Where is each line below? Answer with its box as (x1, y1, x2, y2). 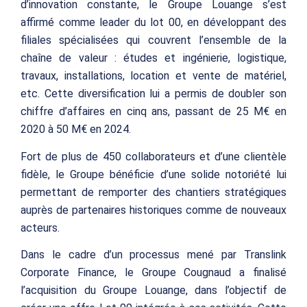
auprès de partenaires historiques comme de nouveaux (21, 203, 286, 217)
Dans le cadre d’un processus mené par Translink (21, 248, 286, 262)
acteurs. (21, 221, 60, 234)
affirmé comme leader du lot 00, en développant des (21, 16, 286, 29)
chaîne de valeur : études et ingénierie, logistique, (21, 51, 286, 65)
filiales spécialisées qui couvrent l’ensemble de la (21, 34, 286, 47)
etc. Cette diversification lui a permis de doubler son (21, 87, 286, 101)
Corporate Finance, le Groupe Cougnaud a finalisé (21, 266, 286, 280)
